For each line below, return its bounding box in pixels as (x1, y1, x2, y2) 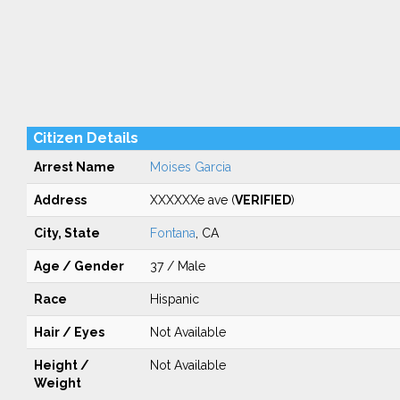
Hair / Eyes (33, 325, 104, 339)
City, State (33, 226, 100, 240)
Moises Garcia (149, 160, 231, 174)
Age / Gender (33, 259, 124, 273)
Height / (33, 358, 89, 372)
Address (33, 193, 87, 207)
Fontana (149, 226, 196, 240)
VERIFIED (234, 193, 291, 207)
